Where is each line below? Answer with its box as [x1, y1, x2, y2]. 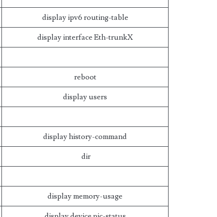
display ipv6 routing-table [42, 13, 128, 22]
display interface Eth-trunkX [37, 32, 133, 42]
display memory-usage [47, 191, 123, 201]
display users [63, 92, 108, 102]
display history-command [43, 132, 127, 141]
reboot [74, 72, 96, 82]
